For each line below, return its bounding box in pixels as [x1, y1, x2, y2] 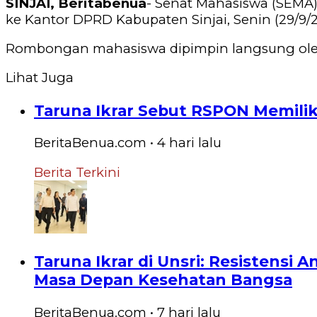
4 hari [157, 134, 195, 151]
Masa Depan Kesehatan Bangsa [34, 270, 292, 289]
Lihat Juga [6, 69, 74, 86]
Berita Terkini [34, 163, 120, 180]
